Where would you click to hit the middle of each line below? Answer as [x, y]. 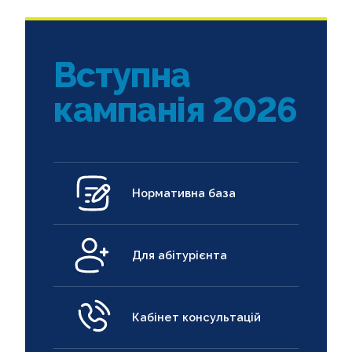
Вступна [122, 75]
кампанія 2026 [176, 109]
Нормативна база [184, 192]
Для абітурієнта [180, 255]
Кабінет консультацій [196, 317]
